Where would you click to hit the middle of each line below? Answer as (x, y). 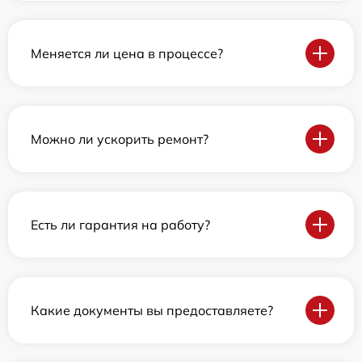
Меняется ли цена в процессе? (127, 53)
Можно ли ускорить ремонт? (120, 139)
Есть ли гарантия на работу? (120, 224)
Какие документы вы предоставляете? (152, 310)
